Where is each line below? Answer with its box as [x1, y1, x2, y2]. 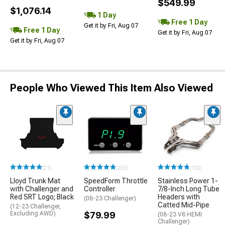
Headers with [158, 193, 200, 201]
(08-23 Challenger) [84, 195, 136, 202]
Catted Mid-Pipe [158, 201, 209, 209]
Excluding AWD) [10, 210, 56, 217]
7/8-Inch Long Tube [158, 185, 219, 193]
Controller [84, 185, 116, 193]
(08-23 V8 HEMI [158, 211, 202, 218]
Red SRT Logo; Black [10, 193, 74, 201]
